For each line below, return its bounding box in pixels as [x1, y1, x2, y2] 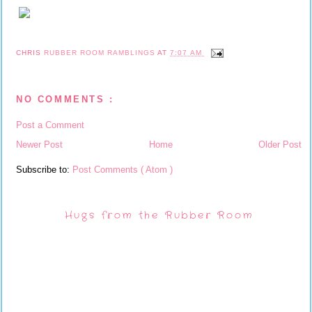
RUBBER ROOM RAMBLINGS [44, 48, 158, 56]
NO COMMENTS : [16, 94, 114, 105]
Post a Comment [16, 119, 84, 130]
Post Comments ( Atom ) [72, 164, 173, 175]
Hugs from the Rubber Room [64, 208, 253, 223]
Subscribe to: [16, 164, 72, 175]
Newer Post [16, 139, 63, 150]
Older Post [258, 139, 302, 150]
